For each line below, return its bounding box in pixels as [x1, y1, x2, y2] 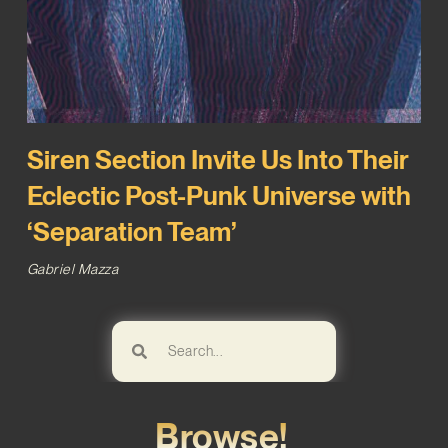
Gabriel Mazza [26, 261, 119, 278]
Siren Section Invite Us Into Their [26, 144, 408, 176]
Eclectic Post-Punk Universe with [26, 180, 411, 212]
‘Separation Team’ [26, 216, 236, 248]
